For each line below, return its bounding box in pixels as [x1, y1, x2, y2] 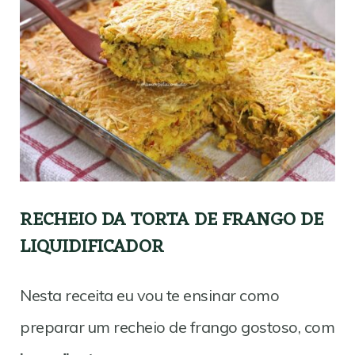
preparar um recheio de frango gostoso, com [20, 317, 334, 338]
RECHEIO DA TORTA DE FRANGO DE [20, 204, 323, 238]
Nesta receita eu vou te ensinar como [20, 285, 279, 306]
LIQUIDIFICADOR [20, 231, 164, 265]
